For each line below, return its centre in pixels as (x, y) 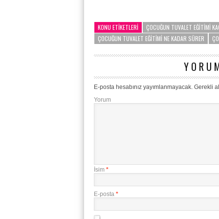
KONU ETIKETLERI (118, 27)
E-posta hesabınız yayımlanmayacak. (143, 87)
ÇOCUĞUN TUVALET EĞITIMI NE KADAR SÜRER (151, 38)
